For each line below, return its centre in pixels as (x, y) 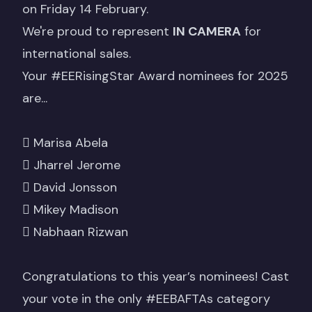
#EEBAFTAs (179, 299)
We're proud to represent (97, 31)
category (242, 299)
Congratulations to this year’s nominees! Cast (156, 276)
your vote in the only (84, 299)
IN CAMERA (207, 31)
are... (35, 98)
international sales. (77, 54)
